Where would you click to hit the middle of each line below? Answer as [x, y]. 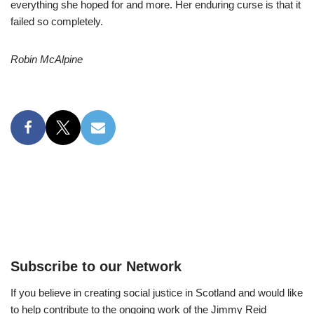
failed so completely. [57, 21]
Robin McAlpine [47, 59]
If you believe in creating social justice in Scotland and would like [157, 293]
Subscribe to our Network [96, 267]
